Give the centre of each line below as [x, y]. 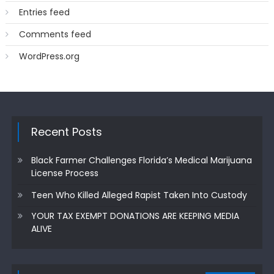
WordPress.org [49, 56]
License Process [65, 173]
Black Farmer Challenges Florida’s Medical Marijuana [141, 160]
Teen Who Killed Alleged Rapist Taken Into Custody [139, 195]
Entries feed [44, 12]
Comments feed [55, 34]
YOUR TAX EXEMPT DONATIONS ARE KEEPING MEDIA [135, 216]
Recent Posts [66, 131]
